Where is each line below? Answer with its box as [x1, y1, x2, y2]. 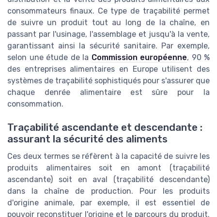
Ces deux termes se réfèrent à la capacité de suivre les [7, 152, 210, 161]
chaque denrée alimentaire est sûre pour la [7, 87, 210, 97]
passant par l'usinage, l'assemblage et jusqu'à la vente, [7, 29, 210, 39]
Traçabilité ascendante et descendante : [7, 122, 202, 134]
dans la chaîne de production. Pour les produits [7, 186, 210, 196]
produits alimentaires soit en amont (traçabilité [7, 163, 210, 173]
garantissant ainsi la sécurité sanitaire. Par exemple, [7, 41, 210, 50]
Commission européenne [91, 52, 187, 62]
